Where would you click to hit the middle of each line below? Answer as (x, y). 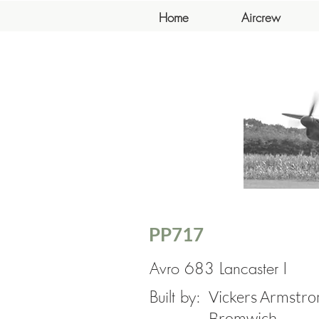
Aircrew (261, 17)
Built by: (175, 297)
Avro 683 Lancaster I (218, 268)
